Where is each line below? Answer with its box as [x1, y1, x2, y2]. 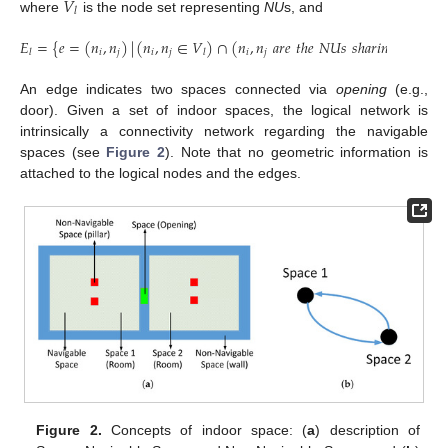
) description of [315, 421, 420, 438]
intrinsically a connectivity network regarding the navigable [20, 122, 428, 139]
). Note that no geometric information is [165, 143, 429, 160]
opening [335, 80, 387, 97]
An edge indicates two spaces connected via [20, 80, 336, 97]
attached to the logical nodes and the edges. [20, 164, 301, 181]
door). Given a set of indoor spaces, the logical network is [20, 101, 428, 118]
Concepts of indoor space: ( [101, 421, 308, 438]
